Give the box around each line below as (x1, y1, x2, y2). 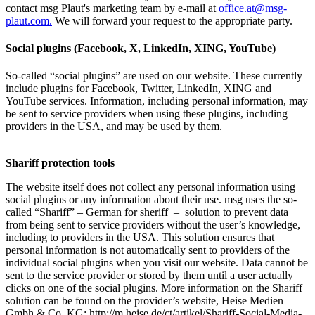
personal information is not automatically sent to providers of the (6, 244, 290, 257)
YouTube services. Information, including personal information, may (6, 95, 308, 108)
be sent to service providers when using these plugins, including (6, 108, 288, 120)
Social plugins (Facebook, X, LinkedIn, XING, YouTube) (6, 41, 276, 54)
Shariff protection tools (6, 157, 115, 169)
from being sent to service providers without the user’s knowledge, (6, 219, 300, 231)
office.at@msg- (219, 1, 287, 14)
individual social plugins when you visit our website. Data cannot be (6, 257, 308, 269)
